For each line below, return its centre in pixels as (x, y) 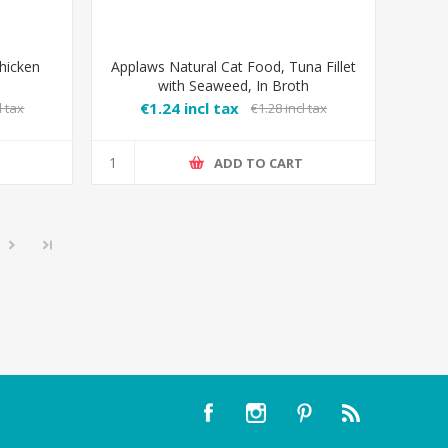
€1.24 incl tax (190, 108)
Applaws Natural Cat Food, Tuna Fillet (234, 67)
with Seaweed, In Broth (234, 86)
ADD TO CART (259, 162)
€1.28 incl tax (289, 108)
